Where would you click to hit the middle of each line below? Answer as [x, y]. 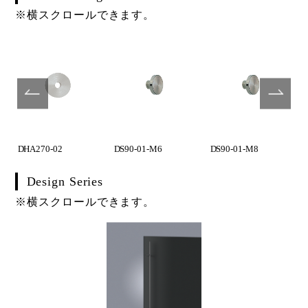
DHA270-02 [40, 149]
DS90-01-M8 [234, 149]
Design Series [65, 182]
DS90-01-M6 [138, 149]
